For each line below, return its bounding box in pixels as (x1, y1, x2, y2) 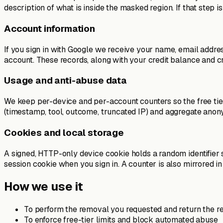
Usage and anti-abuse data (4, 74, 127, 87)
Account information (4, 22, 95, 35)
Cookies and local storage (4, 126, 124, 139)
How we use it (4, 179, 83, 195)
